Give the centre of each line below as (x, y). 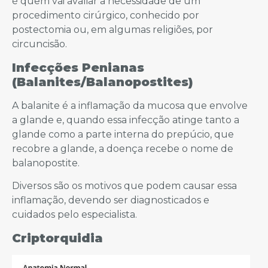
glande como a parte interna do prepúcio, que (123, 134)
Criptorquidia (57, 238)
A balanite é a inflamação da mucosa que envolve (130, 105)
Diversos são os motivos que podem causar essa (124, 186)
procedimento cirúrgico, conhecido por (106, 16)
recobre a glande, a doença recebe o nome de (123, 148)
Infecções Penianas (78, 67)
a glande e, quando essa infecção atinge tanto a (126, 120)
